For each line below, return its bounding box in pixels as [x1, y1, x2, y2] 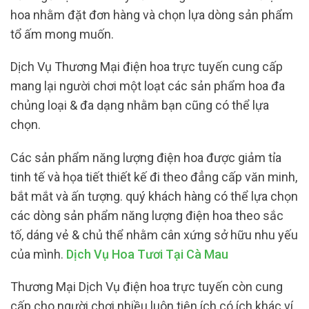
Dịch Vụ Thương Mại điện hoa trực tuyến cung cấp [10, 59, 283, 74]
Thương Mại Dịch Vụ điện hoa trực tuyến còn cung [10, 279, 283, 295]
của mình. [10, 246, 66, 261]
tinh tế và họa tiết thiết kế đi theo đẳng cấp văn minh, [10, 169, 297, 184]
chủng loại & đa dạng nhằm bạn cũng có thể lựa [10, 98, 269, 113]
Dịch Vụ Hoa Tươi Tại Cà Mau [66, 246, 228, 261]
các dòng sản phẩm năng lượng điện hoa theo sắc [10, 208, 283, 223]
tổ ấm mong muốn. [10, 26, 114, 41]
